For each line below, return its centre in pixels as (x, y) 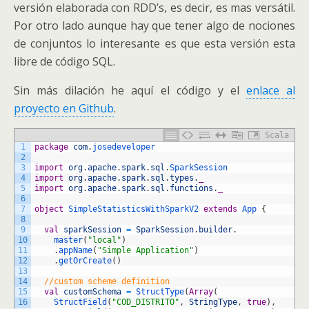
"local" (104, 240)
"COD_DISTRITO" (146, 302)
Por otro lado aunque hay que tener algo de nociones (154, 26)
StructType (160, 292)
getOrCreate (85, 261)
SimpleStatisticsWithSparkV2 (133, 209)
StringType (213, 302)
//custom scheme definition (107, 281)
